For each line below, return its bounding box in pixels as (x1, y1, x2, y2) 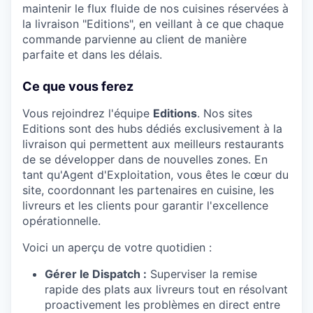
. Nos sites (197, 106, 252, 121)
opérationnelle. (22, 214, 101, 228)
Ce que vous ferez (22, 79, 133, 94)
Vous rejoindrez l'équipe (22, 106, 153, 121)
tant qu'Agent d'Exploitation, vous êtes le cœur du (22, 168, 289, 182)
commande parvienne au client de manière (22, 32, 247, 47)
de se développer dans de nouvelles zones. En (22, 152, 268, 167)
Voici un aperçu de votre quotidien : (22, 240, 212, 255)
